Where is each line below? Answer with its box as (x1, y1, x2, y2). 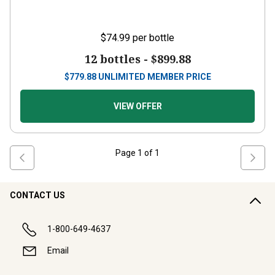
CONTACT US (10, 190, 65, 200)
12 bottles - (84, 52, 151, 66)
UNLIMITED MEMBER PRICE (98, 72, 211, 82)
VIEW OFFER (113, 101, 162, 111)
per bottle (133, 32, 174, 44)
